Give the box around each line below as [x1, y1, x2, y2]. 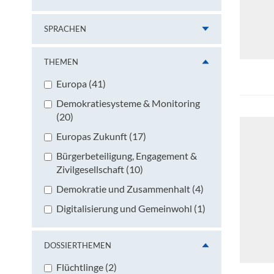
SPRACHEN [44, 23, 86, 34]
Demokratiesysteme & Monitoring [56, 97, 200, 109]
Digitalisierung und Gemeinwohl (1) [56, 202, 206, 214]
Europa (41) [56, 77, 106, 89]
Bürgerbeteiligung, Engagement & [56, 149, 197, 161]
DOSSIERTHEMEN [44, 240, 111, 250]
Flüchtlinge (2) [56, 261, 117, 273]
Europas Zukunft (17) [56, 130, 146, 142]
